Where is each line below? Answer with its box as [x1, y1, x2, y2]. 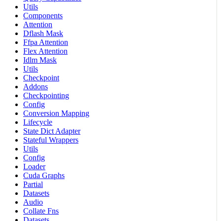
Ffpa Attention [23, 37, 68, 46]
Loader [23, 162, 45, 171]
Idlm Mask [23, 55, 57, 64]
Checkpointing [23, 91, 69, 100]
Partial [23, 180, 43, 188]
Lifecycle [23, 117, 52, 126]
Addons [23, 82, 48, 91]
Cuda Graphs [23, 171, 65, 180]
